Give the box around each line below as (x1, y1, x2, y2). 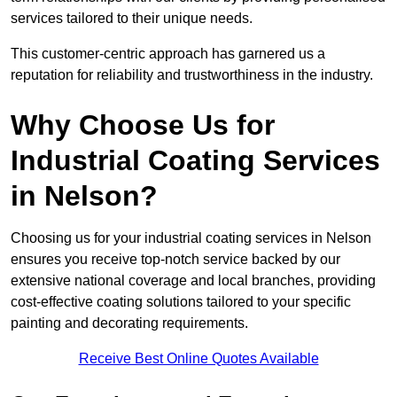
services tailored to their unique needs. (11, 11, 256, 27)
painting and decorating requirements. (11, 315, 248, 331)
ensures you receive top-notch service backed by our (11, 252, 340, 268)
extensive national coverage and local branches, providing (11, 273, 376, 289)
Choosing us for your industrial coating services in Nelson (11, 230, 371, 246)
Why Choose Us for (11, 109, 275, 142)
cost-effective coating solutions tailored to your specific (11, 294, 351, 310)
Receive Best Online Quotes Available (78, 351, 319, 367)
